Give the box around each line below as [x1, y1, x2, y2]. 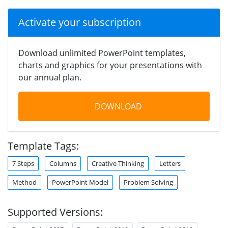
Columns [49, 158, 76, 168]
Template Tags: [8, 138, 79, 153]
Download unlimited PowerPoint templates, [18, 47, 186, 59]
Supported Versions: [8, 205, 103, 219]
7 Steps [12, 158, 34, 168]
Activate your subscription [18, 15, 141, 29]
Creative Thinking [92, 158, 144, 168]
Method [12, 177, 37, 187]
